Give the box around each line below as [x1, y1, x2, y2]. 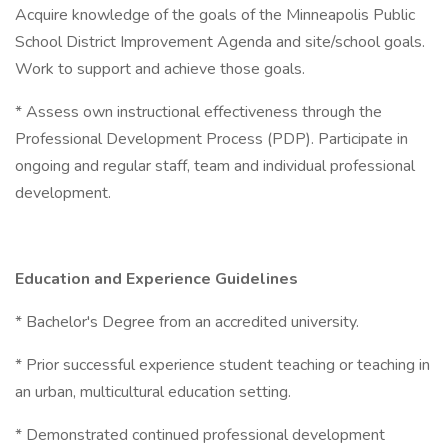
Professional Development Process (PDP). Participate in [15, 128, 408, 150]
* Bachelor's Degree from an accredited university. [15, 311, 359, 333]
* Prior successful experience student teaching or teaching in [15, 354, 430, 376]
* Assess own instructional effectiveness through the [15, 101, 382, 123]
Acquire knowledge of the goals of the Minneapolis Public [15, 4, 415, 26]
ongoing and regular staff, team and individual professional [15, 155, 415, 177]
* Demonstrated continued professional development [15, 424, 385, 446]
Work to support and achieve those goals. [15, 58, 305, 80]
